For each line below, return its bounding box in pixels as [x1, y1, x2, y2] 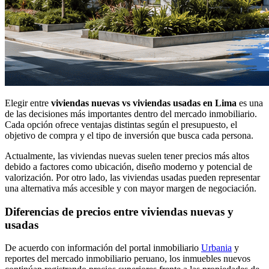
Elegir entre [5, 97, 51, 108]
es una [237, 97, 263, 108]
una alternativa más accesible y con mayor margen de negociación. [5, 183, 256, 193]
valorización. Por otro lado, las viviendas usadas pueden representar [5, 172, 260, 183]
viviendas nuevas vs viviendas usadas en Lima [51, 97, 237, 108]
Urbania [201, 243, 232, 253]
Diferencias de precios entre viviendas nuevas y [5, 205, 234, 218]
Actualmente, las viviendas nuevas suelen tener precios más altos [5, 150, 249, 161]
